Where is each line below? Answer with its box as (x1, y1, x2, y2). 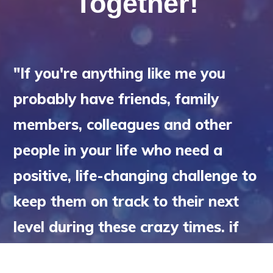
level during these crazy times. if (13, 218, 239, 236)
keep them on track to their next (13, 192, 239, 211)
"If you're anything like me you (13, 64, 225, 83)
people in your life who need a (13, 141, 222, 160)
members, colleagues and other (13, 115, 232, 134)
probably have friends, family (13, 90, 219, 108)
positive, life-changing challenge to (13, 166, 257, 185)
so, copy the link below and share (13, 243, 246, 262)
